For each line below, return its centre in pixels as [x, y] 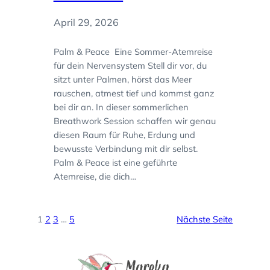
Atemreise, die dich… [95, 177]
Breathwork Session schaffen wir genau [134, 121]
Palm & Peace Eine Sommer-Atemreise [133, 52]
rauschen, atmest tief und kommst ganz [134, 93]
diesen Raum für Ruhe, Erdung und [124, 135]
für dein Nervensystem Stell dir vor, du [130, 66]
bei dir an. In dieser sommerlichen [121, 107]
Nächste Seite [205, 219]
